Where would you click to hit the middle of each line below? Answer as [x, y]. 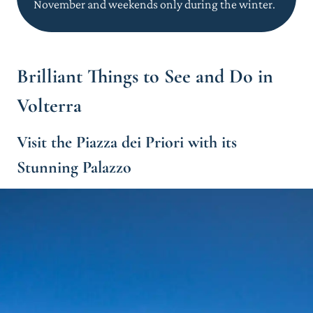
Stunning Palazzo [74, 167]
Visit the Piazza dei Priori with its [127, 142]
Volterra [49, 105]
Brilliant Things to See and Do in [145, 76]
